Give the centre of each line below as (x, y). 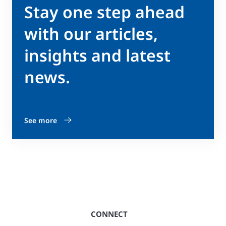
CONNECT (109, 214)
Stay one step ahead (104, 12)
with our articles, (91, 34)
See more (41, 121)
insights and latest (97, 55)
